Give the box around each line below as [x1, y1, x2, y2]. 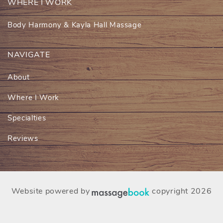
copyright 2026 [152, 185, 212, 197]
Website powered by [11, 185, 90, 197]
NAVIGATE [7, 49, 50, 60]
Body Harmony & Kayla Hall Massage [7, 19, 142, 30]
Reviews [7, 133, 38, 143]
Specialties [7, 112, 46, 123]
